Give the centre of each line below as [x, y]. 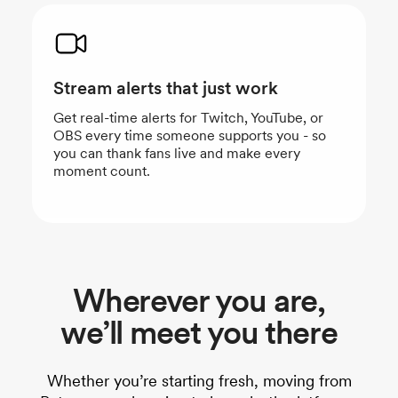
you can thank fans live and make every [177, 153]
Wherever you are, [199, 300]
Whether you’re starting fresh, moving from [199, 380]
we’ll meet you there [199, 332]
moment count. [102, 171]
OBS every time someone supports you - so [190, 135]
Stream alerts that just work [166, 88]
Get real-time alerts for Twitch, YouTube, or [188, 117]
